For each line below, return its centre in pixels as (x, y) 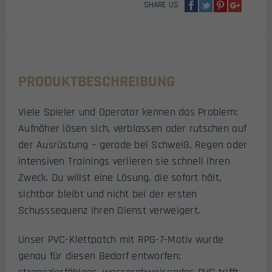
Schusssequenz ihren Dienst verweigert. (109, 210)
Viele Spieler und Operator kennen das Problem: (128, 112)
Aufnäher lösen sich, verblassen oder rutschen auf (133, 128)
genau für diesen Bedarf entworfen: (100, 256)
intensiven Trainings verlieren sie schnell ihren (124, 161)
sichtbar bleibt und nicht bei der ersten (108, 194)
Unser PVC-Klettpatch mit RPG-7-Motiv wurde (121, 240)
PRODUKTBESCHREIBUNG (97, 81)
